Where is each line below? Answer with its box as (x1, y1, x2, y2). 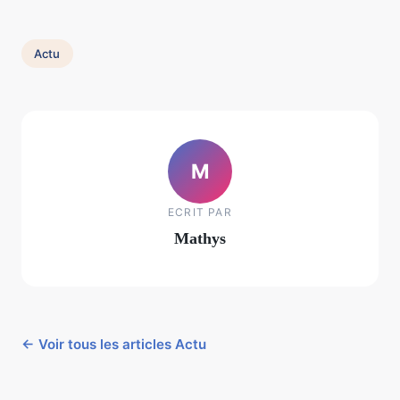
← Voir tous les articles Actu (21, 336, 206, 354)
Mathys (174, 229, 226, 247)
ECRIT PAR (168, 204, 232, 219)
